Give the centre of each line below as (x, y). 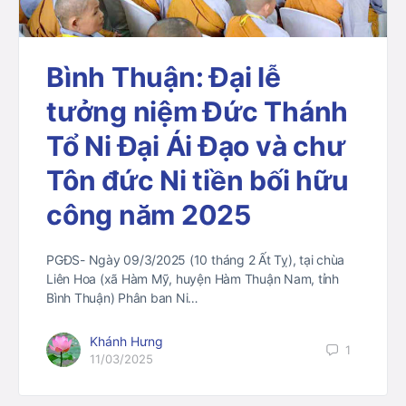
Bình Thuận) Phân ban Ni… (123, 298)
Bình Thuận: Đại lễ (164, 77)
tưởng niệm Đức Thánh (198, 112)
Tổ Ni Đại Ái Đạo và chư (196, 146)
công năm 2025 (149, 215)
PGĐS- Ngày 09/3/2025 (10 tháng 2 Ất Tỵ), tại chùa (196, 260)
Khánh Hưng (126, 342)
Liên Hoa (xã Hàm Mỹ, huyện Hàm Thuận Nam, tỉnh (193, 279)
